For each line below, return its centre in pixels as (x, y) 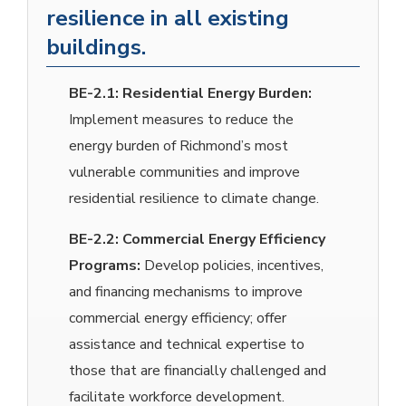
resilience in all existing (168, 19)
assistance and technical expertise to (187, 345)
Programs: (106, 266)
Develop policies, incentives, (234, 266)
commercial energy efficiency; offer (178, 319)
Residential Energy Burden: (215, 94)
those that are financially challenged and (198, 371)
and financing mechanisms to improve (186, 292)
